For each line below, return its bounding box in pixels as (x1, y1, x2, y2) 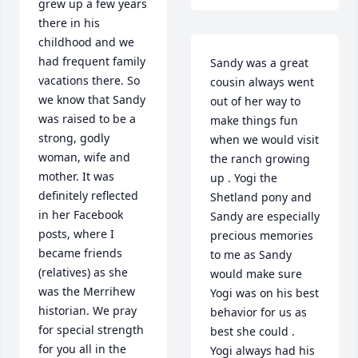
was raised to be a (38, 111, 136, 127)
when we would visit (210, 132, 319, 148)
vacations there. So (38, 73, 140, 89)
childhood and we (38, 34, 134, 50)
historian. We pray (38, 303, 137, 319)
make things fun (210, 113, 298, 129)
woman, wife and (38, 149, 130, 165)
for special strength (38, 322, 144, 338)
